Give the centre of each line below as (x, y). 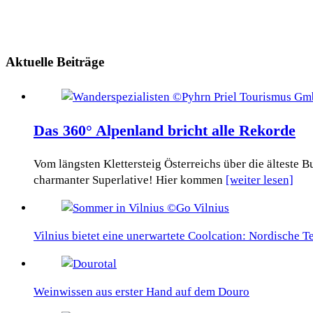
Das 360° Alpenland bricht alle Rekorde (165, 130)
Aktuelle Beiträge (55, 61)
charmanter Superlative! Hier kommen (130, 180)
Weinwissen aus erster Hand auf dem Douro (141, 292)
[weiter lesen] (260, 180)
